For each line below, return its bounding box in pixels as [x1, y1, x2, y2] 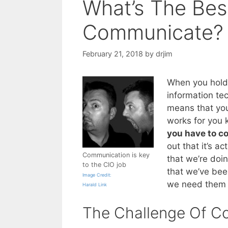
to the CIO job [82, 160, 126, 168]
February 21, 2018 [82, 49, 143, 58]
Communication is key [82, 151, 150, 159]
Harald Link [82, 181, 107, 187]
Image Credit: [82, 172, 111, 178]
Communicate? [82, 19, 223, 45]
